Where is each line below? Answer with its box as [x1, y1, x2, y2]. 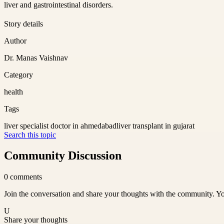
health [4, 87, 23, 96]
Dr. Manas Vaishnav [4, 53, 68, 62]
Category [4, 70, 33, 79]
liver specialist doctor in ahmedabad [4, 121, 116, 130]
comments [10, 172, 42, 181]
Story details [4, 19, 43, 28]
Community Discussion [4, 149, 121, 162]
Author [4, 36, 26, 45]
